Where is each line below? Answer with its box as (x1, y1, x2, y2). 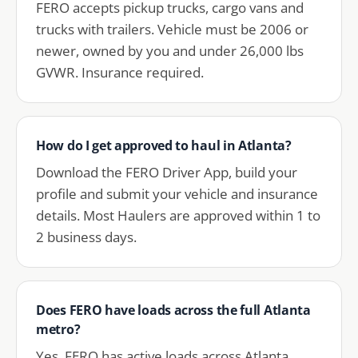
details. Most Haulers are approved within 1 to (36, 206, 320, 225)
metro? (36, 320, 81, 338)
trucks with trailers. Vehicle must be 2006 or (36, 20, 308, 38)
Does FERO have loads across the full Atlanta (36, 301, 311, 319)
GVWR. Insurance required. (36, 63, 204, 82)
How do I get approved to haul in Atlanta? (36, 137, 292, 154)
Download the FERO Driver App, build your (36, 163, 297, 181)
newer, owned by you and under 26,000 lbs (36, 42, 304, 60)
